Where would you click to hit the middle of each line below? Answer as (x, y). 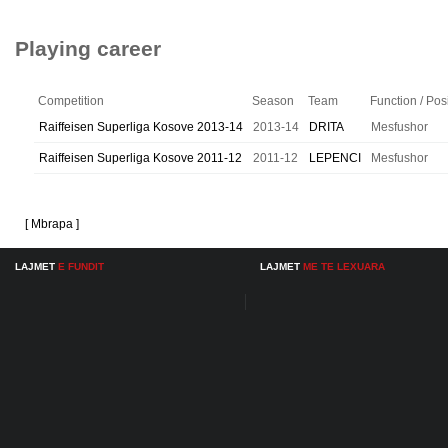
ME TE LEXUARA (344, 266)
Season (273, 101)
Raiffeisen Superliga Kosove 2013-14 (141, 127)
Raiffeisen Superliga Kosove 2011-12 (140, 158)
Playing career (88, 48)
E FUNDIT (81, 266)
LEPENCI (335, 158)
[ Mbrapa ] (52, 224)
